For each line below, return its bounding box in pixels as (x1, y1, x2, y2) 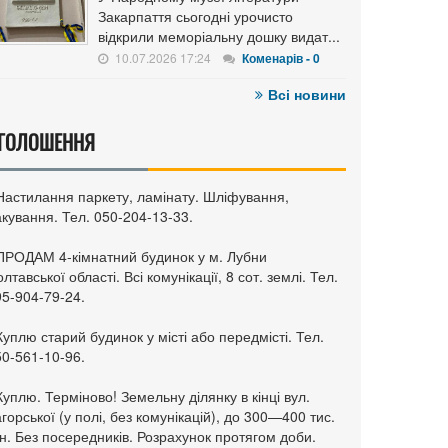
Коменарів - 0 (242, 49, 320, 67)
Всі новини (268, 84, 346, 104)
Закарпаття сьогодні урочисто (98, 6, 293, 26)
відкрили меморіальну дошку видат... (98, 26, 340, 46)
